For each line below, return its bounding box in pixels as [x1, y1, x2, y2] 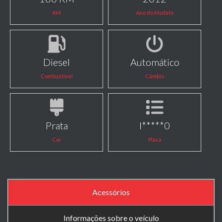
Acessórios [92, 187, 130, 197]
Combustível [40, 72, 73, 79]
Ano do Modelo [136, 9, 174, 16]
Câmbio [145, 72, 165, 79]
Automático [130, 55, 179, 68]
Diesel [43, 55, 70, 68]
